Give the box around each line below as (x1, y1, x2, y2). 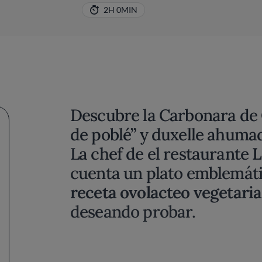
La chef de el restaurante (70, 143, 253, 164)
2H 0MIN (103, 5, 137, 15)
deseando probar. (70, 201, 196, 222)
